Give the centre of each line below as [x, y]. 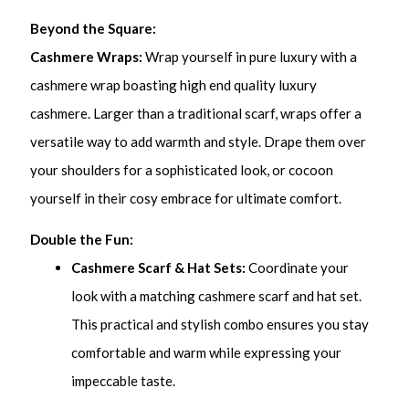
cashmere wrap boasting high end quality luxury [174, 85]
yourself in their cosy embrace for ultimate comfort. [186, 199]
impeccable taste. [124, 380]
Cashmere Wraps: [87, 57]
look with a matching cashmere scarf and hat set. [217, 295]
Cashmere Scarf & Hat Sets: [159, 267]
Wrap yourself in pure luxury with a [250, 57]
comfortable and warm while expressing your [207, 352]
